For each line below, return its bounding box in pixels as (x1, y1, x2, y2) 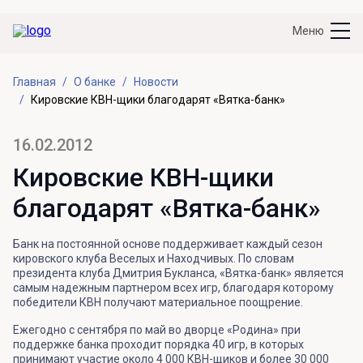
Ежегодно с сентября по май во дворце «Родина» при (13, 323, 301, 336)
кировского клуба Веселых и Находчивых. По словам (13, 252, 294, 265)
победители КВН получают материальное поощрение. (13, 296, 303, 309)
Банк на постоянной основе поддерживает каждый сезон (13, 237, 322, 250)
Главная (13, 75, 56, 88)
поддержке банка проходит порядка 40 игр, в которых (13, 338, 304, 351)
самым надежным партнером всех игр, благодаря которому (13, 281, 334, 294)
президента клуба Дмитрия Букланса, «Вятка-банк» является (13, 267, 344, 280)
